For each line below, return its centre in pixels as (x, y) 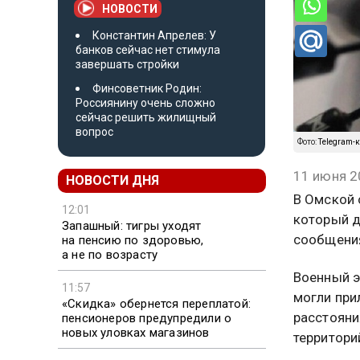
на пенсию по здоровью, (133, 240)
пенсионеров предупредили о (147, 318)
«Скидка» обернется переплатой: (156, 303)
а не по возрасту (110, 254)
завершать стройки (127, 64)
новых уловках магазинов (136, 332)
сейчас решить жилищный (146, 117)
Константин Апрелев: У (154, 35)
